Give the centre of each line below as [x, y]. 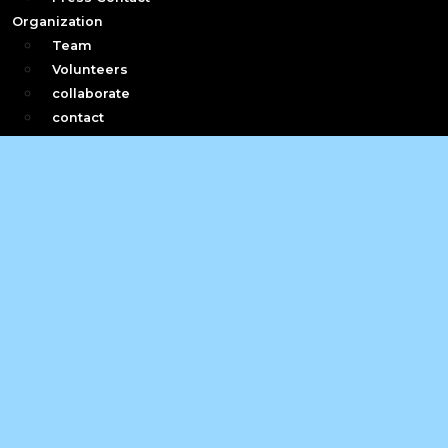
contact [77, 117]
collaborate [90, 93]
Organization [57, 21]
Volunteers [89, 69]
